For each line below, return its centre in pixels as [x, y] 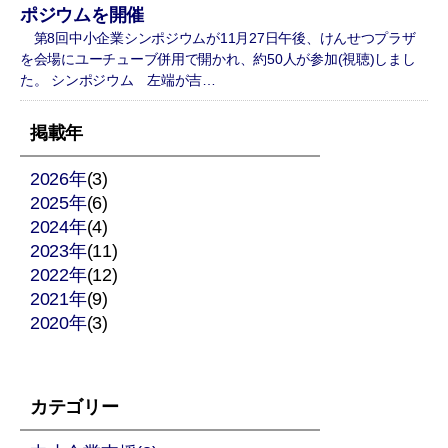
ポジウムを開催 [82, 15]
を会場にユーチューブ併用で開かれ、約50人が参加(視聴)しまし [218, 59]
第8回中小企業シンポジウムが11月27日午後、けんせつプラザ [218, 38]
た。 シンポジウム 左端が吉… [118, 80]
